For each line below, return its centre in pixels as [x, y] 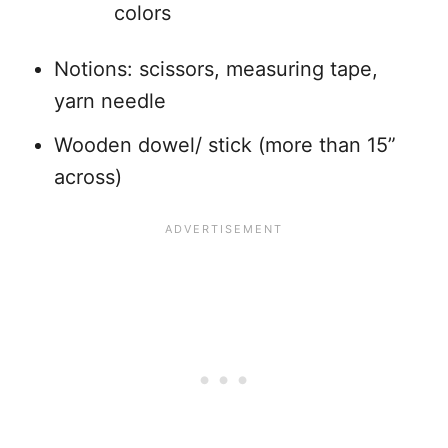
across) [88, 177]
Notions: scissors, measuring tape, [216, 69]
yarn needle [110, 101]
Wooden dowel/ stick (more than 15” [225, 145]
